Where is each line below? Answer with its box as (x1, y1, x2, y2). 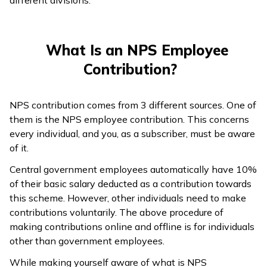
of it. (10, 141, 29, 154)
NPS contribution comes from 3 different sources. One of (10, 98, 256, 111)
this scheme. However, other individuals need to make (10, 191, 246, 204)
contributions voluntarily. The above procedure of (10, 206, 223, 218)
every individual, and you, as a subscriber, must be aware (10, 127, 255, 139)
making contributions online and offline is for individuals (10, 220, 254, 232)
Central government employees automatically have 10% (10, 163, 257, 175)
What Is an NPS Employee (46, 41, 228, 59)
